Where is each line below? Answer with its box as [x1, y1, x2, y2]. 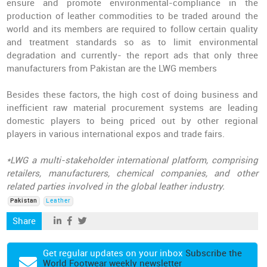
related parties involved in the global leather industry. [7, 181, 225, 192]
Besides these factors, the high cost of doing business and [7, 89, 258, 100]
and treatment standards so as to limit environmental [7, 37, 258, 48]
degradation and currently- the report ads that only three [7, 50, 258, 61]
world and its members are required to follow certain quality [7, 24, 258, 35]
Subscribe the [185, 248, 243, 259]
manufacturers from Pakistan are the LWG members [7, 63, 218, 74]
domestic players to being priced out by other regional [7, 116, 258, 126]
